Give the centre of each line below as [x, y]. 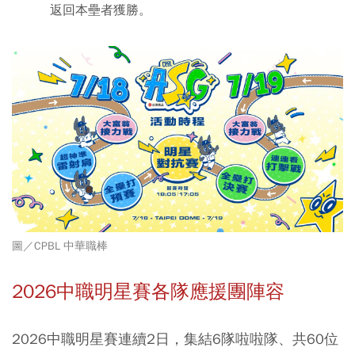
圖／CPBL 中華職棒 [60, 246]
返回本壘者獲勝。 [100, 11]
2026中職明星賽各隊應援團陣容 [148, 292]
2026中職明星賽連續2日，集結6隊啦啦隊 [145, 339]
